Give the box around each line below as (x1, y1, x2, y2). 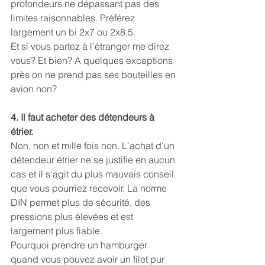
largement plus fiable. (11, 225, 102, 237)
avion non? (11, 83, 57, 95)
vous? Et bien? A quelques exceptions (11, 54, 175, 67)
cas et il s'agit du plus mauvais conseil (11, 168, 176, 180)
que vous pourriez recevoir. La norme (11, 182, 169, 195)
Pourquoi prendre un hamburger (11, 239, 150, 251)
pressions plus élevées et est (11, 211, 135, 223)
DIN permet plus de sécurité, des (11, 196, 153, 209)
